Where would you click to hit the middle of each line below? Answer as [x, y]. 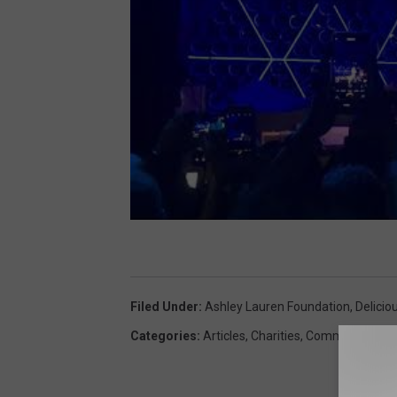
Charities [276, 336]
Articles [224, 336]
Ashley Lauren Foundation [277, 307]
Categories [163, 336]
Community [338, 336]
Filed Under [164, 307]
